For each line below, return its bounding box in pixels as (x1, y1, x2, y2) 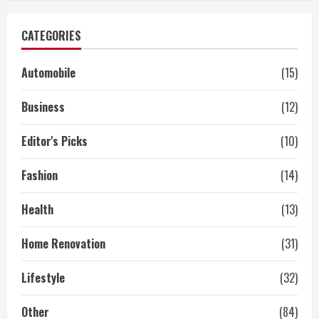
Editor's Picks (21, 132, 88, 150)
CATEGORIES (21, 27, 81, 45)
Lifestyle (21, 269, 65, 287)
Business (21, 98, 65, 116)
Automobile (21, 64, 75, 82)
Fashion (21, 167, 58, 184)
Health (21, 201, 53, 219)
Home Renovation (21, 235, 105, 253)
